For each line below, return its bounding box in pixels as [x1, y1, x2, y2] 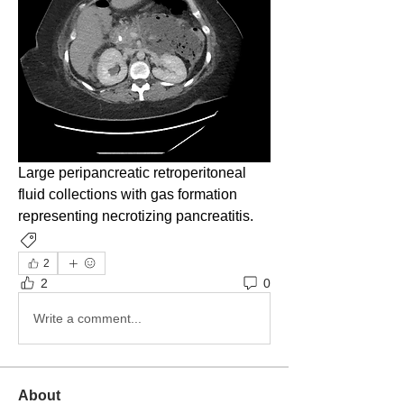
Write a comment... [33, 310, 142, 326]
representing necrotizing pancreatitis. [18, 208, 257, 224]
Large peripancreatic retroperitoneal [18, 165, 246, 180]
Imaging [50, 234, 90, 247]
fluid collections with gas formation [18, 187, 237, 202]
